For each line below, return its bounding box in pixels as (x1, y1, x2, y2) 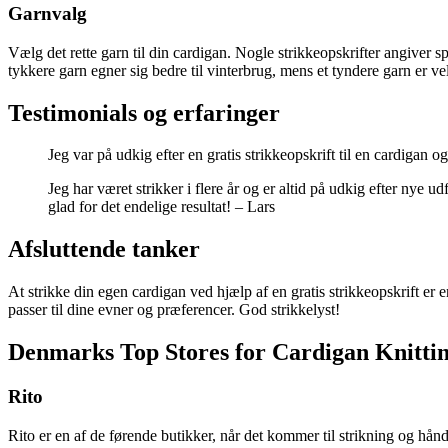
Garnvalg (8, 2, 87, 24)
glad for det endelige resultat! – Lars (48, 198, 275, 216)
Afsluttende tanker (8, 236, 200, 263)
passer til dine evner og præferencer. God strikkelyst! (8, 301, 340, 319)
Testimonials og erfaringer (8, 99, 280, 126)
